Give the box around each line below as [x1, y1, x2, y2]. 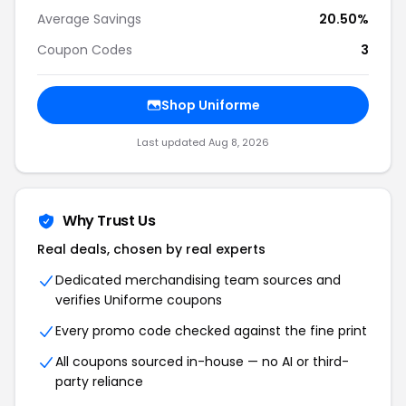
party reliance [55, 372, 143, 391]
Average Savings [37, 10, 141, 28]
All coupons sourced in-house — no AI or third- [55, 353, 349, 371]
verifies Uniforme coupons [55, 291, 222, 309]
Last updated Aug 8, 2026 [137, 135, 269, 150]
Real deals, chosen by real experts [37, 240, 266, 258]
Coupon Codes [37, 41, 132, 59]
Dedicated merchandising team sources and [55, 271, 341, 289]
